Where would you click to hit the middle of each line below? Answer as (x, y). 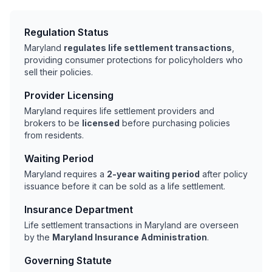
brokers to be (53, 123)
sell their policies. (59, 72)
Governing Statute (68, 261)
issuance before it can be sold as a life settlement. (125, 186)
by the (38, 237)
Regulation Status (66, 32)
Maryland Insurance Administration (130, 237)
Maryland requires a (66, 174)
